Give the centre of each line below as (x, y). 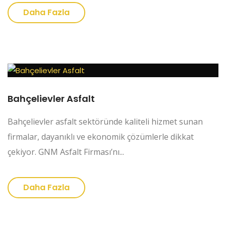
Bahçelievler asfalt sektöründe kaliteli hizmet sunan (105, 122)
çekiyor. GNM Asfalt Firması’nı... (66, 152)
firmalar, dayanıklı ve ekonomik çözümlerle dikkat (101, 137)
